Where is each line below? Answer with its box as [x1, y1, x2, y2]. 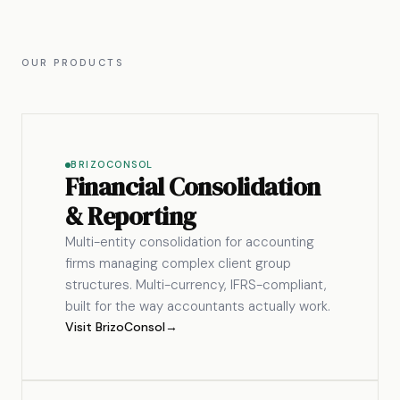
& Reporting [65, 199, 196, 233]
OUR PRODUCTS [21, 56, 123, 69]
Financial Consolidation [65, 170, 321, 204]
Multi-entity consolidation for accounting [65, 233, 314, 251]
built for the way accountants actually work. [65, 297, 330, 315]
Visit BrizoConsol [65, 319, 165, 335]
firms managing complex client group [65, 254, 291, 272]
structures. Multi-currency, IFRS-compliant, [65, 276, 327, 294]
